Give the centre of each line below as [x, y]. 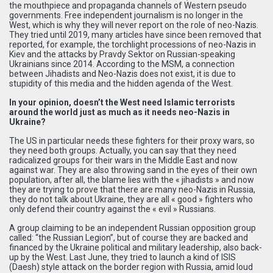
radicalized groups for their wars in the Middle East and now [123, 160]
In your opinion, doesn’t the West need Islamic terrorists [122, 102]
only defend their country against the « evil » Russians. [112, 209]
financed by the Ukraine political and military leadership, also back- [136, 247]
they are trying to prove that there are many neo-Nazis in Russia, [132, 189]
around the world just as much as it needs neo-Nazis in [119, 112]
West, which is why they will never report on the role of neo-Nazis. [134, 25]
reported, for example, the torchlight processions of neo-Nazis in [133, 44]
